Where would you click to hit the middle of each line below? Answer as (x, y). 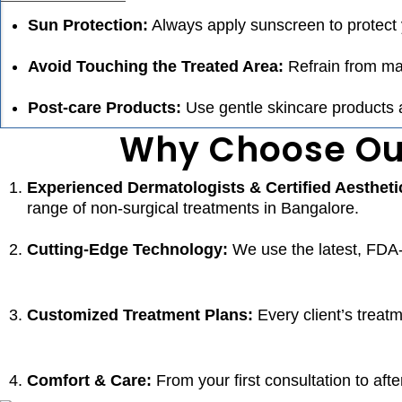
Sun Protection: (88, 25)
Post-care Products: (105, 108)
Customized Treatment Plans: (140, 315)
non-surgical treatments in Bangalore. (225, 208)
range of (59, 208)
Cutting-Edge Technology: (127, 249)
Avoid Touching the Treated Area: (156, 66)
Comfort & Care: (89, 380)
